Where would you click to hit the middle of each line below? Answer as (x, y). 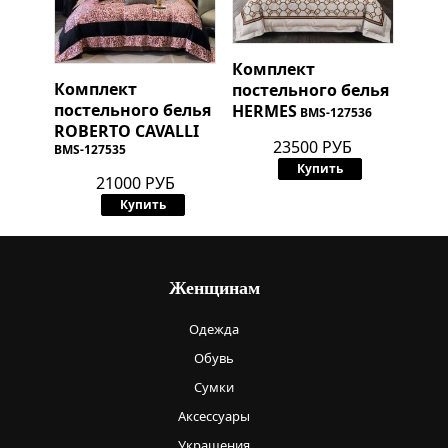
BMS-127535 (89, 149)
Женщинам (214, 287)
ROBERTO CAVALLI (126, 130)
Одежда (214, 328)
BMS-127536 (335, 112)
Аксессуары (214, 415)
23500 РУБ (313, 146)
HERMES (264, 110)
